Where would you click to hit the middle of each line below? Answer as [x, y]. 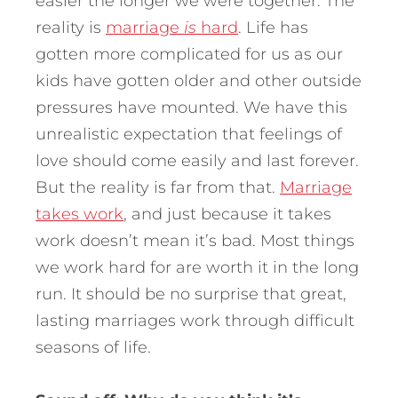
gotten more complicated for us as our [189, 54]
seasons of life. [93, 347]
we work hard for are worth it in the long [197, 267]
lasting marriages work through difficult [195, 320]
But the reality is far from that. [158, 187]
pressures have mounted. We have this [191, 107]
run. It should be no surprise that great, [191, 294]
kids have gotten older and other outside [199, 80]
